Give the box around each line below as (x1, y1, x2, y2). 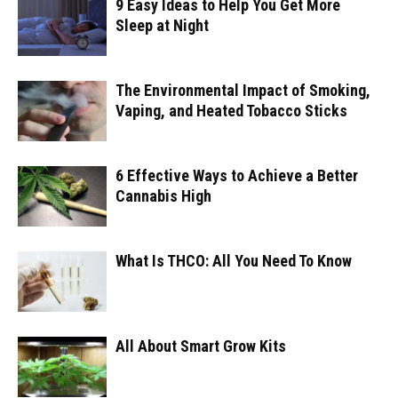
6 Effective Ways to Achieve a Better (115, 165, 358, 185)
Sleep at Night (115, 15, 209, 35)
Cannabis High (115, 186, 211, 205)
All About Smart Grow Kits (115, 336, 286, 355)
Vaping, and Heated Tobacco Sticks (115, 100, 347, 120)
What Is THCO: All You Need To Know (115, 251, 352, 270)
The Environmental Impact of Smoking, (115, 80, 370, 99)
